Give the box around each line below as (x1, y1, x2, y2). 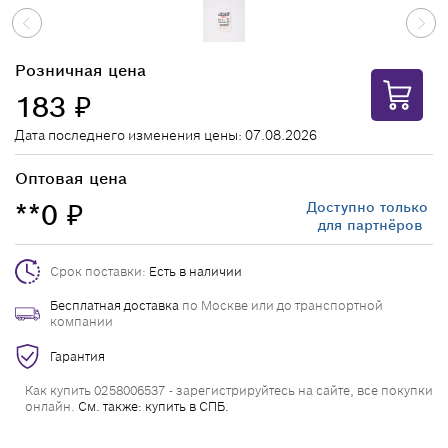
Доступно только (307, 197, 433, 216)
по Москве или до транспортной (179, 297, 383, 314)
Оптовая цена (15, 168, 127, 189)
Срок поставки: (50, 262, 149, 280)
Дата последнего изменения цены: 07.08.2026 (15, 126, 317, 144)
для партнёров (318, 215, 422, 234)
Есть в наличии (149, 262, 242, 280)
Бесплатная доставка (50, 297, 179, 314)
